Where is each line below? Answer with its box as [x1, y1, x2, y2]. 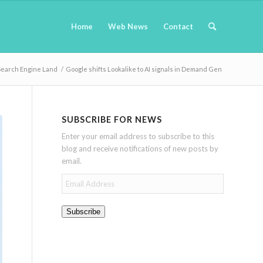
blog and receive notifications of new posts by [62, 144, 219, 154]
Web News [108, 22, 148, 31]
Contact [163, 22, 193, 31]
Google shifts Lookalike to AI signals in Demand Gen [66, 65, 222, 73]
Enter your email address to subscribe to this [62, 131, 215, 141]
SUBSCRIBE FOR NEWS [62, 114, 163, 124]
